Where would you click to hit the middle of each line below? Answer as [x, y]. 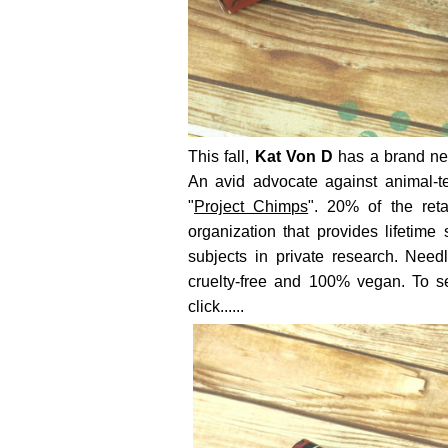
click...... [216, 306]
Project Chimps [251, 206]
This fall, [221, 156]
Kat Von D [294, 156]
